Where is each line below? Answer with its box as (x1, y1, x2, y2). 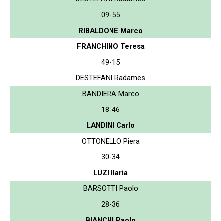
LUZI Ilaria (93, 168, 128, 177)
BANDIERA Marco (82, 89, 139, 98)
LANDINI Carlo (86, 120, 135, 130)
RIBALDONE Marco (78, 26, 143, 35)
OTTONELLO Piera (81, 136, 140, 146)
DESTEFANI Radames (76, 73, 145, 82)
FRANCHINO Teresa (76, 41, 145, 51)
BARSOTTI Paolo (83, 184, 138, 193)
